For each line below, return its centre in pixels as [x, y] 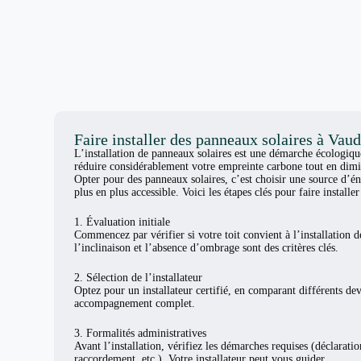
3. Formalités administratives [141, 333]
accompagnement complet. [135, 303]
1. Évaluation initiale [122, 222]
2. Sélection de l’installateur [139, 277]
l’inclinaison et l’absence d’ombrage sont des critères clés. [207, 247]
